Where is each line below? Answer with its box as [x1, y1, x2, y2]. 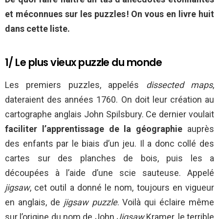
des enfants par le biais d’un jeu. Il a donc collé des [5, 138, 214, 149]
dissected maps [146, 79, 213, 90]
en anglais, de [5, 197, 64, 207]
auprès [182, 123, 215, 134]
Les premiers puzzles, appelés [5, 79, 146, 90]
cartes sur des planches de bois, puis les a [5, 153, 214, 163]
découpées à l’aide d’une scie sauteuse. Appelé [5, 167, 214, 178]
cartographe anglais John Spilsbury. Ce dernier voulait [5, 109, 214, 119]
